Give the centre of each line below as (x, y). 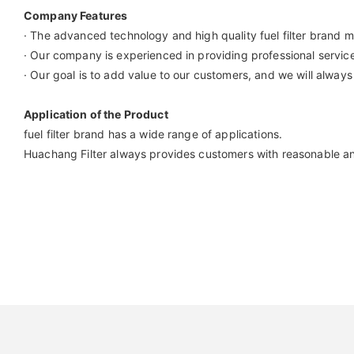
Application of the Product (96, 114)
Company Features (76, 15)
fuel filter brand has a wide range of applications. (153, 134)
